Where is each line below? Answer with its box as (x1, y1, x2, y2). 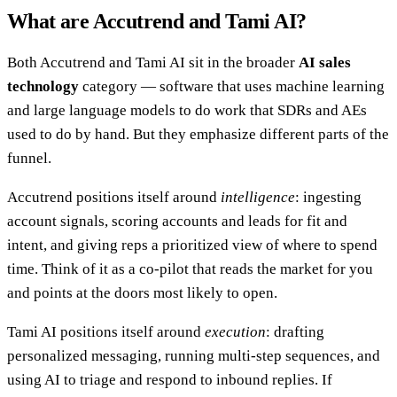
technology (7, 77, 79, 95)
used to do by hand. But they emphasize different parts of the (7, 125, 389, 143)
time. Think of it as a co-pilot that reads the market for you (7, 260, 373, 277)
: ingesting (295, 188, 362, 206)
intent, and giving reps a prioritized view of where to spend (7, 236, 378, 253)
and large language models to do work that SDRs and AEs (7, 101, 367, 119)
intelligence (221, 188, 295, 206)
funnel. (7, 149, 51, 167)
